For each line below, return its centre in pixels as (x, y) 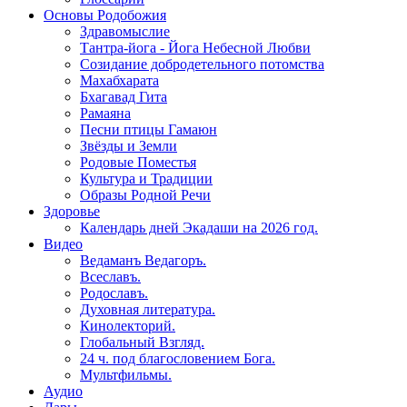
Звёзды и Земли (129, 146)
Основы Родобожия (105, 15)
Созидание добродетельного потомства (202, 65)
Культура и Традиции (146, 179)
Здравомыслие (125, 32)
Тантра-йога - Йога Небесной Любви (195, 48)
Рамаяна (105, 114)
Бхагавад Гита (124, 97)
